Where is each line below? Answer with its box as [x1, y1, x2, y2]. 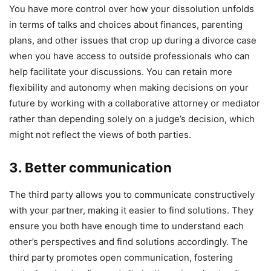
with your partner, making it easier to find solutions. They [9, 204, 253, 217]
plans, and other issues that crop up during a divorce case [9, 34, 256, 47]
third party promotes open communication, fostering [9, 252, 233, 264]
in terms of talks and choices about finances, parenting [9, 19, 243, 31]
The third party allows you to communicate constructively [9, 189, 255, 201]
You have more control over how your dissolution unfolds [9, 3, 254, 15]
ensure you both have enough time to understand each [9, 220, 244, 232]
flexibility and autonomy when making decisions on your [9, 82, 249, 94]
